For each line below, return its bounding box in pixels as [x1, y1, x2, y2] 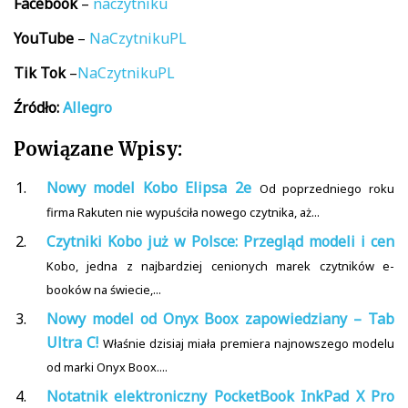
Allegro [63, 97, 112, 117]
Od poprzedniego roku [259, 179, 395, 197]
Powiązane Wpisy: [14, 137, 182, 160]
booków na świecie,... [46, 280, 161, 298]
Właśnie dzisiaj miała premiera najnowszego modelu [103, 334, 395, 352]
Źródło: [14, 97, 63, 117]
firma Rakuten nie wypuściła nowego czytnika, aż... [46, 203, 320, 220]
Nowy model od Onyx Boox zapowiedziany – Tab [46, 308, 394, 329]
